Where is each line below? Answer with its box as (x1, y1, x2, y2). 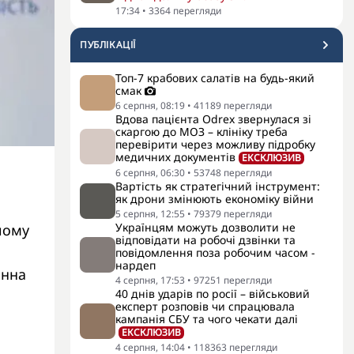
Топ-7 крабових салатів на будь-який (115, 70, 314, 85)
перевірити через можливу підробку (115, 137, 315, 152)
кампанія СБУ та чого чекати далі (115, 311, 298, 326)
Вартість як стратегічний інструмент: (115, 179, 320, 194)
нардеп (115, 258, 156, 273)
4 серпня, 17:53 (115, 273, 185, 287)
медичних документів (115, 149, 235, 164)
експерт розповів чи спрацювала (115, 299, 295, 314)
